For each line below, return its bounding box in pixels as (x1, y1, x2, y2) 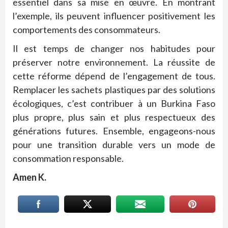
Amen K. (13, 172, 46, 183)
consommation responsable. (13, 153, 124, 164)
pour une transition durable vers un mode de (13, 139, 215, 151)
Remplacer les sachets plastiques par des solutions (13, 84, 215, 96)
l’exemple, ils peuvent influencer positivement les (13, 10, 215, 22)
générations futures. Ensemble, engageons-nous (13, 125, 215, 137)
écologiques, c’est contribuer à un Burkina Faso (13, 98, 215, 109)
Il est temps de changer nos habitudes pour (13, 43, 215, 54)
